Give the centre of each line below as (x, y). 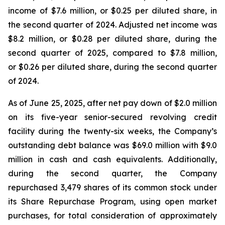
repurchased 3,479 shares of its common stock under (113, 187)
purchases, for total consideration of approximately (113, 215)
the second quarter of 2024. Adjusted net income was (113, 25)
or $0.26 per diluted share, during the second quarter (113, 67)
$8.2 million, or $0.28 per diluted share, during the (113, 39)
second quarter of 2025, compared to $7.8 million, (113, 53)
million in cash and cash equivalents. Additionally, (113, 159)
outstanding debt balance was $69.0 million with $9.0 (113, 145)
